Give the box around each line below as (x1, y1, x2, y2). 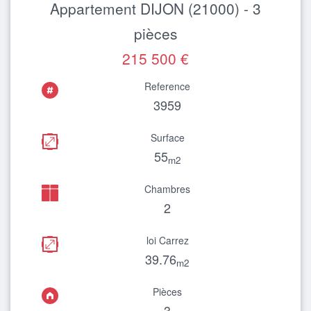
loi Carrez (146, 233, 189, 247)
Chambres (144, 182, 190, 196)
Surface (150, 131, 185, 144)
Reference (144, 79, 190, 93)
